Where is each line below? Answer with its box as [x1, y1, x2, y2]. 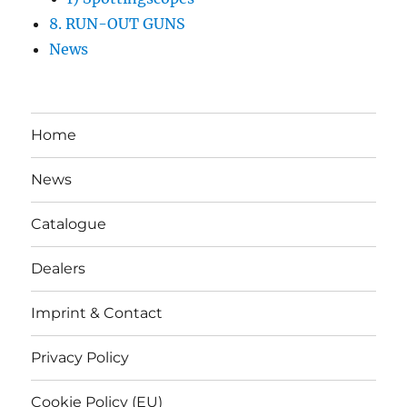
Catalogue [31, 215, 107, 233]
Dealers [31, 260, 86, 278]
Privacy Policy [31, 349, 130, 367]
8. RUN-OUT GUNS [49, 14, 186, 33]
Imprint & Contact [31, 304, 164, 323]
